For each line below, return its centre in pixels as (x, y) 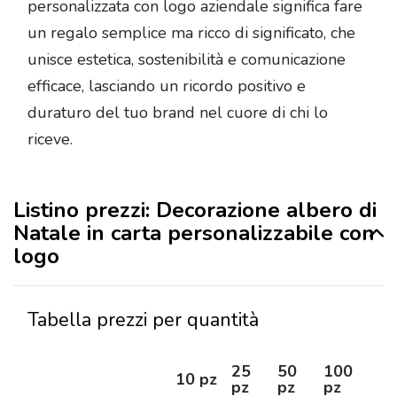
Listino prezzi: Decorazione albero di (195, 210)
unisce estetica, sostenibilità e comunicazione (187, 60)
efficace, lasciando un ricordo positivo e (167, 86)
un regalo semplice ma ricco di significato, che (191, 33)
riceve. (50, 140)
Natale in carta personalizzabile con (194, 234)
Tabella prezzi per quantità (143, 319)
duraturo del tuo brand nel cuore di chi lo (178, 113)
